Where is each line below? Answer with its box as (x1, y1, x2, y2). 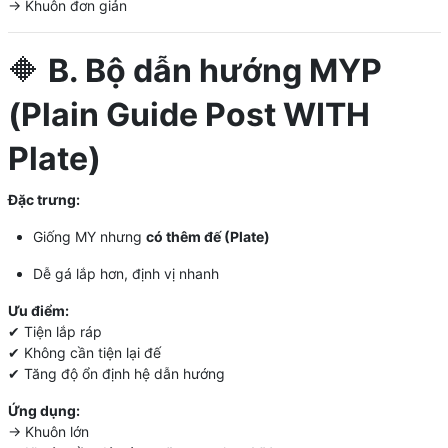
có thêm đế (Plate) (145, 227, 270, 245)
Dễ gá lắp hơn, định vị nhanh (32, 264, 219, 282)
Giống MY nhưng (32, 227, 146, 245)
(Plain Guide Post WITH (7, 94, 370, 134)
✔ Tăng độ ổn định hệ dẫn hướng (7, 364, 225, 382)
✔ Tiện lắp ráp (7, 322, 102, 340)
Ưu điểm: (7, 301, 69, 319)
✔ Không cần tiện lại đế (7, 343, 161, 361)
